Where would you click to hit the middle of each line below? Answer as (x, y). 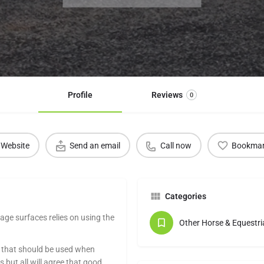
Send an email (95, 145)
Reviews (167, 95)
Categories (186, 197)
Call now (176, 145)
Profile (80, 95)
